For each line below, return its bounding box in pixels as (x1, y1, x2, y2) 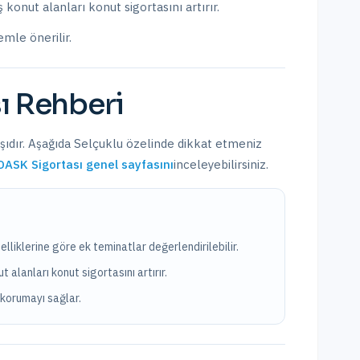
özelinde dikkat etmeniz (123, 136, 262, 151)
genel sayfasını (83, 157, 174, 172)
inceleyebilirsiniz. (174, 157, 268, 172)
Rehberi (9, 86, 125, 122)
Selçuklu (74, 136, 123, 151)
